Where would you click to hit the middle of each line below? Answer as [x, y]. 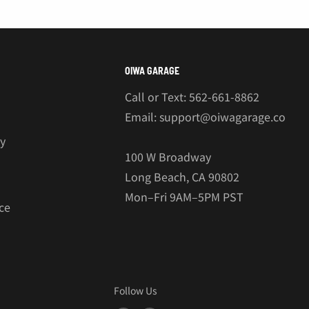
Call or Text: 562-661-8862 [192, 96]
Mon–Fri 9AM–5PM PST [184, 196]
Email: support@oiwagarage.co [205, 116]
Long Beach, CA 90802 [182, 176]
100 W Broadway [168, 156]
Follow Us [136, 290]
